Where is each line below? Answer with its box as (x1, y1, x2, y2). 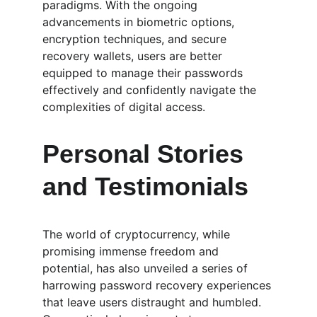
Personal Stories (42, 139, 250, 168)
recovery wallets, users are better (42, 49, 226, 63)
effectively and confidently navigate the (42, 83, 260, 97)
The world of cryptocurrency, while (42, 227, 234, 241)
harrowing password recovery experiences (42, 278, 275, 292)
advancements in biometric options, (42, 15, 238, 29)
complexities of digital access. (42, 100, 205, 114)
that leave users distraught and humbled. (42, 295, 265, 309)
